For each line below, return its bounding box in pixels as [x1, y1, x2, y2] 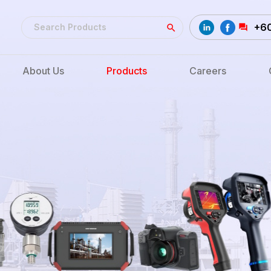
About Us [22, 64, 64, 77]
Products [106, 64, 147, 77]
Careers [189, 64, 226, 77]
